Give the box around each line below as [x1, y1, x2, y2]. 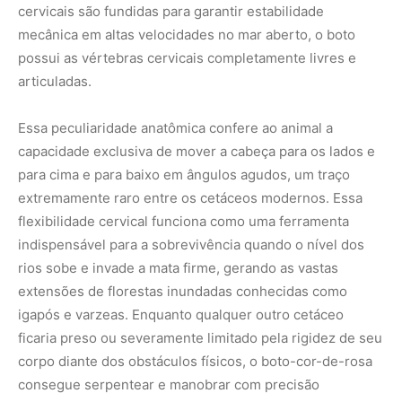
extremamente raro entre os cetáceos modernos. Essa [18, 189, 363, 207]
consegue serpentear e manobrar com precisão [18, 376, 319, 394]
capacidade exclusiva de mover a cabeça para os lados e [18, 143, 375, 161]
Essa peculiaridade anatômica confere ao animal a [18, 119, 333, 137]
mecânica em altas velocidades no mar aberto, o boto [18, 26, 355, 44]
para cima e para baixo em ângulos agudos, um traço [18, 166, 350, 184]
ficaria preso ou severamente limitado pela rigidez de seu [18, 329, 382, 347]
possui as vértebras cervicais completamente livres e [18, 49, 356, 67]
